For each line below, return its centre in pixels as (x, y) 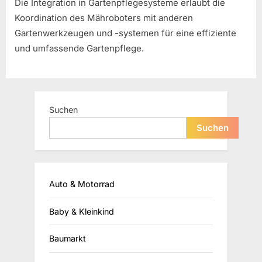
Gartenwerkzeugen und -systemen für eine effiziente (125, 33)
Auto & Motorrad (82, 184)
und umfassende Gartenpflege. (79, 49)
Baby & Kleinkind (82, 211)
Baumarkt (68, 239)
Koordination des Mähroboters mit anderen (104, 18)
